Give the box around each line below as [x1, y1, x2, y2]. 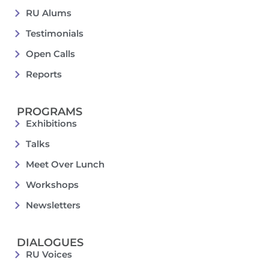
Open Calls [25, 48, 75, 60]
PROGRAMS [17, 105, 82, 119]
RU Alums [25, 7, 71, 19]
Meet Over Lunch [25, 159, 104, 171]
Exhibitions [25, 118, 77, 130]
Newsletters [25, 199, 80, 211]
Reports [25, 68, 62, 80]
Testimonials [25, 28, 83, 40]
